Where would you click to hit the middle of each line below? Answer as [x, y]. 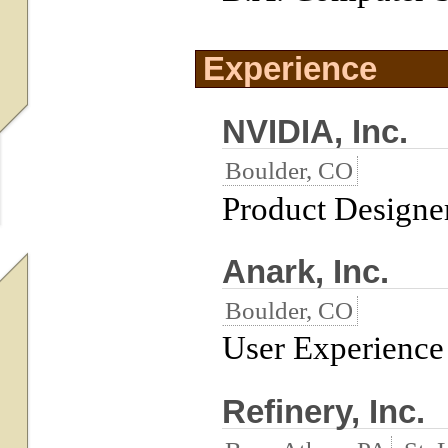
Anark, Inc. [306, 271]
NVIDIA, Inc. [315, 131]
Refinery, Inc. [324, 411]
